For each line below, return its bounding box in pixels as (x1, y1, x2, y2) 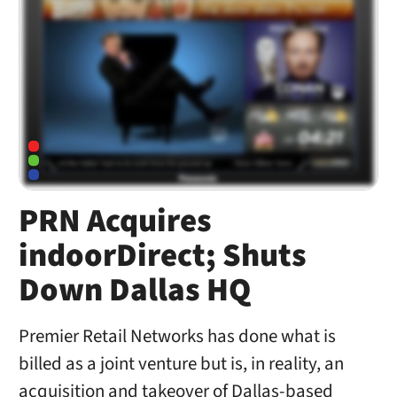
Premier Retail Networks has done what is (18, 323, 336, 349)
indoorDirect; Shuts (18, 232, 307, 279)
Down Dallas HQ (18, 267, 251, 314)
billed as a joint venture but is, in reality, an (18, 350, 344, 377)
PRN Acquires (18, 198, 212, 245)
